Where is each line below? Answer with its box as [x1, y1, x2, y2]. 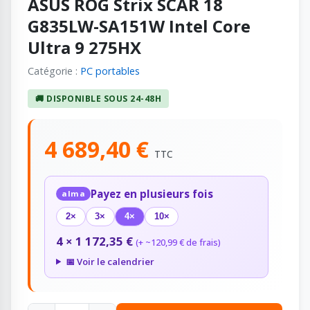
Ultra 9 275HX [28, 35, 141, 59]
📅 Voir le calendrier [65, 255, 154, 268]
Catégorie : [28, 64, 80, 77]
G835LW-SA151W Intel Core [28, 14, 250, 37]
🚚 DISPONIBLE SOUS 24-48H [35, 92, 162, 104]
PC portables [80, 64, 140, 77]
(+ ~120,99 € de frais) [136, 237, 221, 249]
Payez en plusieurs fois [91, 186, 213, 201]
